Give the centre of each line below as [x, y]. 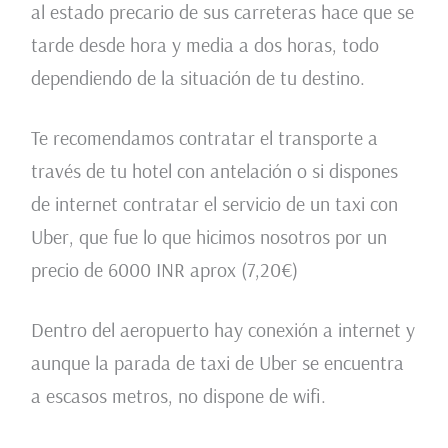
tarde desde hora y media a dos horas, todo [204, 45]
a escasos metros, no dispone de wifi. [178, 396]
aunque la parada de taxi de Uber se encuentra [217, 363]
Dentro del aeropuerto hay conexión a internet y [222, 330]
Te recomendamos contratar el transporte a [204, 138]
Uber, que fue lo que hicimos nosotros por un [208, 237]
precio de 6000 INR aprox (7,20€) [164, 270]
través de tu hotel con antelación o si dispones [214, 171]
